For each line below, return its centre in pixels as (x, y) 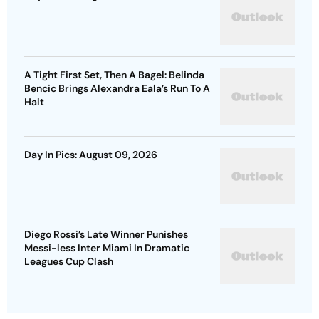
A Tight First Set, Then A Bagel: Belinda (114, 75)
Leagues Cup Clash (69, 262)
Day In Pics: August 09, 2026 (91, 155)
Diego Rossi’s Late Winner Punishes (106, 235)
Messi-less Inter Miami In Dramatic (107, 248)
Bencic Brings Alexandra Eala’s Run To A (117, 89)
